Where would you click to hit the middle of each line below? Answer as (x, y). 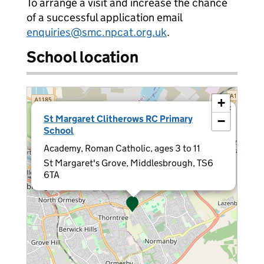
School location (82, 57)
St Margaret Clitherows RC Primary (118, 119)
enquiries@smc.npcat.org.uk (97, 32)
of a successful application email (104, 17)
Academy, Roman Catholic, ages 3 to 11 (122, 148)
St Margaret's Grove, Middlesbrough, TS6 (128, 163)
